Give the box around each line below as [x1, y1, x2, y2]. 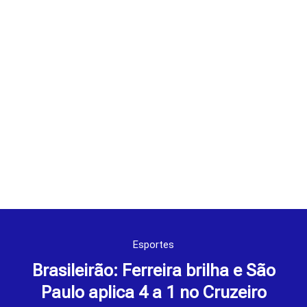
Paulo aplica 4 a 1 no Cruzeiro [40, 282, 267, 303]
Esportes [133, 238, 174, 251]
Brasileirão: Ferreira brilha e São [32, 260, 275, 281]
